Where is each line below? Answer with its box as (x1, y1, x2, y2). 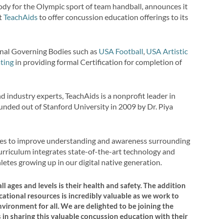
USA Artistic (146, 46, 188, 56)
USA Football (99, 46, 144, 56)
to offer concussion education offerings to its (38, 12, 189, 22)
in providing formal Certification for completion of (14, 57, 182, 66)
